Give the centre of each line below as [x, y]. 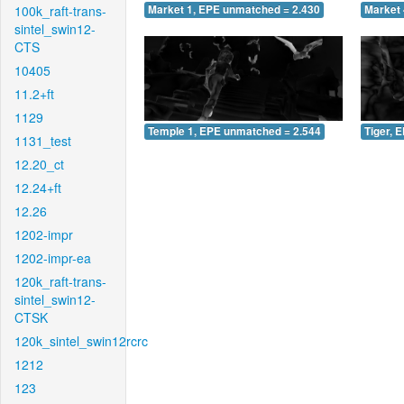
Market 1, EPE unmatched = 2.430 [234, 10]
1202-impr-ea [53, 258]
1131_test [43, 141]
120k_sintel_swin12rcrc [81, 341]
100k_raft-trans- [60, 11]
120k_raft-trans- [60, 281]
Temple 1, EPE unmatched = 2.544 [234, 131]
